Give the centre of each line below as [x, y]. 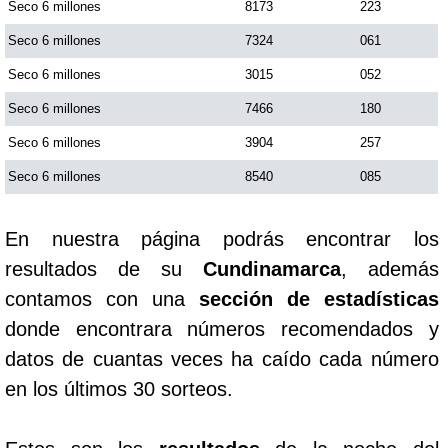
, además [389, 268]
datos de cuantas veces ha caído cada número [222, 358]
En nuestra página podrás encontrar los [222, 238]
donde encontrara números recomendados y [222, 328]
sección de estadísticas [318, 298]
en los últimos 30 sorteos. [119, 388]
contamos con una [102, 298]
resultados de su [104, 268]
